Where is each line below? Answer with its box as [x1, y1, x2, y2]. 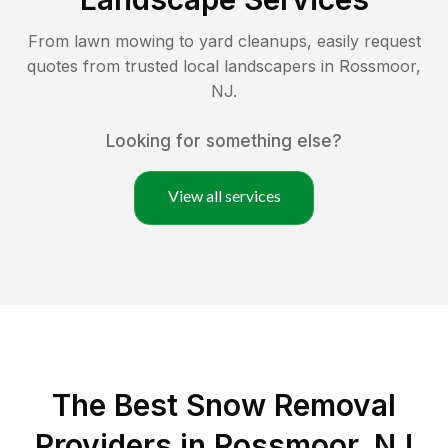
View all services [167, 185, 281, 205]
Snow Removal [186, 386, 396, 423]
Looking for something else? [106, 130, 342, 151]
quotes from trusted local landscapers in [27, 55, 339, 76]
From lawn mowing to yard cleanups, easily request [27, 30, 421, 51]
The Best [52, 386, 186, 423]
